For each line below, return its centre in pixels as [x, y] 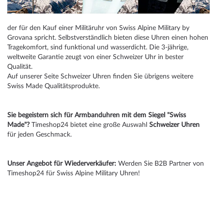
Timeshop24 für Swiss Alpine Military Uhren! [74, 174]
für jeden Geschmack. [39, 135]
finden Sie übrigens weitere [152, 77]
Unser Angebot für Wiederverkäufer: [62, 164]
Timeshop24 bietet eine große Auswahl [89, 125]
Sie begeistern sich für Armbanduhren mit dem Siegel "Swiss [97, 116]
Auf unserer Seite [34, 77]
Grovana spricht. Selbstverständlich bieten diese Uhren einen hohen [108, 38]
